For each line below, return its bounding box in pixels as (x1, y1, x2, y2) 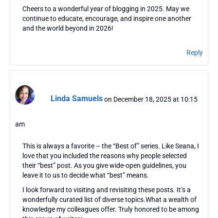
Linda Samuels (51, 94, 103, 104)
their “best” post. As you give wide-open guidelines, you (22, 161, 186, 169)
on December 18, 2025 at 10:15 (104, 95, 198, 103)
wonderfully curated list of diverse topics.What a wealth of (22, 195, 197, 203)
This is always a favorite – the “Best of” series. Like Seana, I (22, 142, 199, 150)
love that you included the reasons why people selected (22, 151, 187, 160)
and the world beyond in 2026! (22, 24, 113, 32)
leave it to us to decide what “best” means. (22, 171, 149, 179)
